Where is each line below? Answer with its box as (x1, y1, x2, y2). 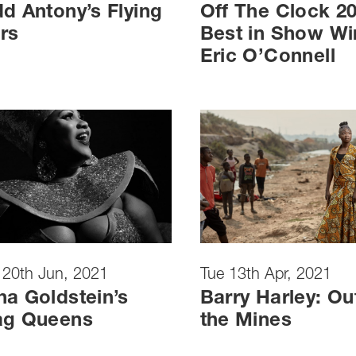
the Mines (199, 311, 292, 331)
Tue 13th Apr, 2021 (199, 267, 331, 284)
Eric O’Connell (199, 48, 335, 68)
